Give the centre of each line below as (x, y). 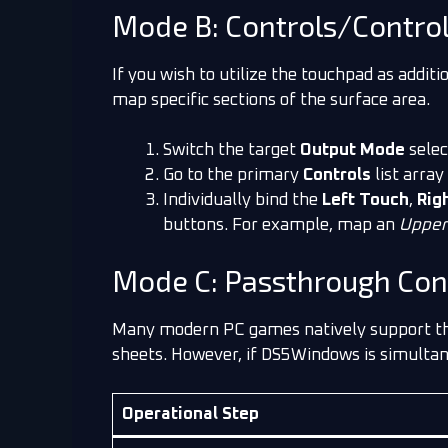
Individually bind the (242, 201)
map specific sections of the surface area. (271, 100)
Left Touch (365, 201)
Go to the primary (233, 176)
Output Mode (352, 151)
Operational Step (190, 415)
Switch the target (231, 151)
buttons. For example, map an (281, 226)
